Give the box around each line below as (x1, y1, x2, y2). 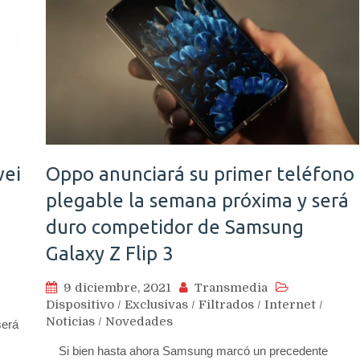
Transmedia (194, 280, 268, 295)
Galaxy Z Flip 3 (46, 242, 174, 264)
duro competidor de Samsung (46, 215, 304, 238)
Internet (264, 297, 316, 312)
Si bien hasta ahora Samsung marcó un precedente (46, 343, 328, 358)
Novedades (105, 313, 173, 329)
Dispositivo (46, 297, 114, 312)
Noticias (46, 313, 95, 329)
